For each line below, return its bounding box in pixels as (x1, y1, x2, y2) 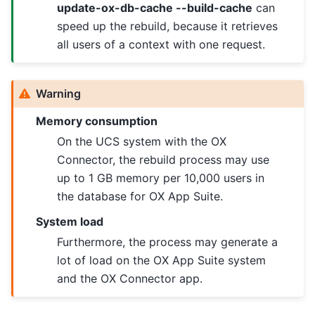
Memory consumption (36, 114, 158, 129)
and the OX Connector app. (57, 271, 203, 286)
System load (36, 214, 104, 229)
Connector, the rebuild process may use (57, 153, 270, 167)
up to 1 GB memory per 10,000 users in (57, 171, 265, 186)
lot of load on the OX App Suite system (57, 253, 266, 268)
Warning (36, 86, 82, 101)
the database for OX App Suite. (57, 189, 224, 204)
